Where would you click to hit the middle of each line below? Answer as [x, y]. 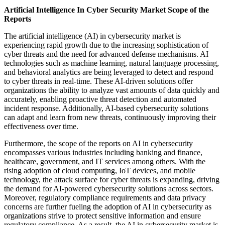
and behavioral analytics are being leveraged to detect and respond [109, 72]
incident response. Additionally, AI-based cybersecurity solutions [106, 108]
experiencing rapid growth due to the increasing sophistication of [106, 45]
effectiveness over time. [41, 127]
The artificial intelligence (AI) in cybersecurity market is [92, 36]
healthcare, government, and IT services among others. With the [105, 162]
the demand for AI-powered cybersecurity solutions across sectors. [109, 189]
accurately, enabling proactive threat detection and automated [100, 99]
